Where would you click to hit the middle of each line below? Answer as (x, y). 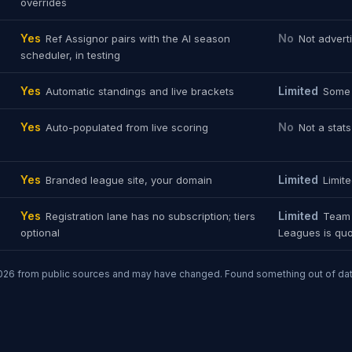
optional (40, 233)
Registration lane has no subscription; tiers (150, 216)
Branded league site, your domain (129, 180)
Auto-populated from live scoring (127, 127)
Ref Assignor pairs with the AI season (138, 38)
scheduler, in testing (70, 55)
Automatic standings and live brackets (140, 91)
